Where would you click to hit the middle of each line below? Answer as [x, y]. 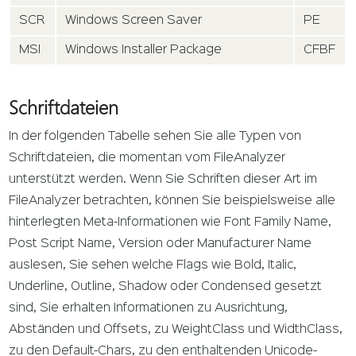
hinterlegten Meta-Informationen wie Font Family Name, [170, 223]
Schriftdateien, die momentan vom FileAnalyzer [147, 159]
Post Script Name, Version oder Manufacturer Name [161, 244]
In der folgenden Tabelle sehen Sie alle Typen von [155, 137]
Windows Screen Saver [134, 20]
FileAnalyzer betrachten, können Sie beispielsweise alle [172, 201]
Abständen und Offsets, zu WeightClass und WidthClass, [176, 330]
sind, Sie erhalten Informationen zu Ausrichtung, [149, 309]
